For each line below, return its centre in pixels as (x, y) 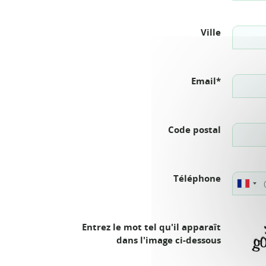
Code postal (194, 129)
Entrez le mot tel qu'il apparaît (151, 227)
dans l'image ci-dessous (169, 240)
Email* (206, 81)
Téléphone (197, 178)
